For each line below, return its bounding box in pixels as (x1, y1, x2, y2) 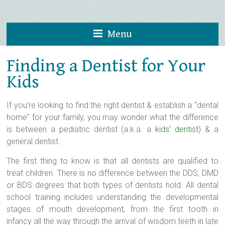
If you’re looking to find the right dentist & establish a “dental (7, 100, 218, 110)
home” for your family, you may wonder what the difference (7, 112, 218, 122)
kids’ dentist (155, 124, 198, 134)
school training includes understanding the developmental (7, 192, 218, 202)
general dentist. (7, 136, 61, 146)
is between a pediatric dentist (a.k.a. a (7, 124, 156, 134)
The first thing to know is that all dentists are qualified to (7, 156, 218, 166)
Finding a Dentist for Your (7, 55, 206, 76)
